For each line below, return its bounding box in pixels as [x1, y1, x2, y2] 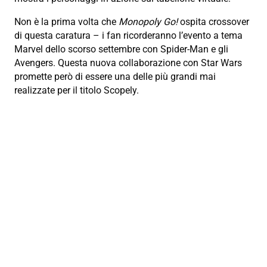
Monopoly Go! [119, 16, 178, 28]
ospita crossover [178, 16, 249, 28]
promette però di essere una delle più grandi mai [14, 71, 216, 83]
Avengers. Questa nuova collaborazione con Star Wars [14, 57, 242, 69]
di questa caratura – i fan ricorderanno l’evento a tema [14, 30, 243, 42]
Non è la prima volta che [14, 16, 119, 28]
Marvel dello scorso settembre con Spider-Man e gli [14, 44, 228, 55]
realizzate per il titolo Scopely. [14, 85, 139, 97]
